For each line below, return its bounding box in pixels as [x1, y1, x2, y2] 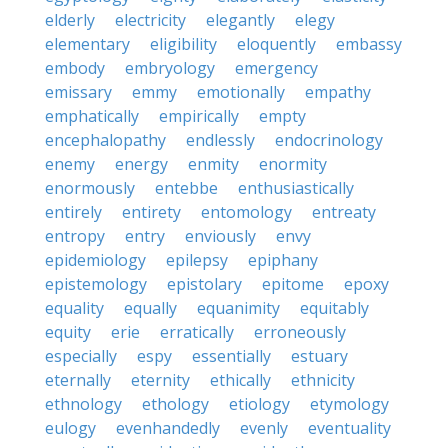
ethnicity [291, 369, 355, 391]
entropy [45, 225, 105, 247]
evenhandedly [116, 417, 220, 439]
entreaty [312, 201, 376, 223]
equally [124, 297, 177, 319]
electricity [115, 9, 186, 31]
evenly [240, 417, 288, 439]
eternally [45, 369, 111, 391]
